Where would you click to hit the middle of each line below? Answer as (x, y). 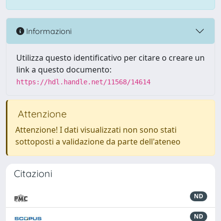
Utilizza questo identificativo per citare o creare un (110, 58)
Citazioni (33, 173)
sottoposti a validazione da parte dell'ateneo (98, 142)
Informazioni (48, 31)
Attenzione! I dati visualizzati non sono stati (96, 130)
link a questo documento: (64, 70)
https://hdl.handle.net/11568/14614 (83, 82)
